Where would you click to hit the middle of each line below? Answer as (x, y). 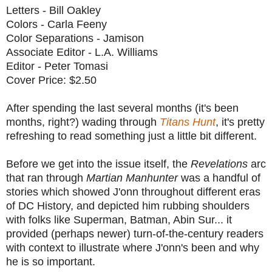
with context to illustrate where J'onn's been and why (133, 247)
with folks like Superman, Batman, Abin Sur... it (119, 219)
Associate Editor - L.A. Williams (82, 52)
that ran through (46, 178)
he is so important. (51, 261)
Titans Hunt (188, 122)
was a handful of (221, 178)
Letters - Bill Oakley (53, 10)
